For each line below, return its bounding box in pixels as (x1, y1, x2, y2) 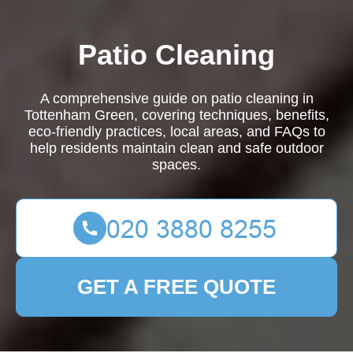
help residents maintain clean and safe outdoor (29, 140, 324, 156)
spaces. (152, 157, 201, 173)
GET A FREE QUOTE (77, 275, 276, 299)
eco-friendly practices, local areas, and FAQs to (28, 124, 325, 139)
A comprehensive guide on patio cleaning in (39, 91, 314, 106)
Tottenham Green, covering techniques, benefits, (24, 107, 329, 123)
